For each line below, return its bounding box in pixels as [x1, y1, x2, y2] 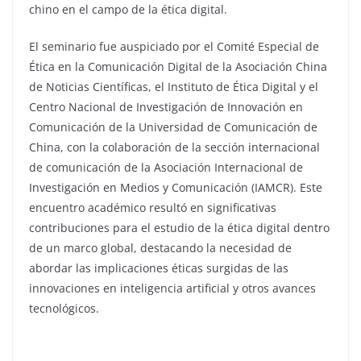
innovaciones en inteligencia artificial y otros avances [29, 280, 316, 296]
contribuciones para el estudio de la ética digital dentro [29, 219, 330, 235]
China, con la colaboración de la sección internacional [29, 139, 320, 155]
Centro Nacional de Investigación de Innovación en [29, 98, 303, 114]
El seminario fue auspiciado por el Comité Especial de [29, 38, 319, 54]
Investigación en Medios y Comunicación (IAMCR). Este [29, 179, 322, 195]
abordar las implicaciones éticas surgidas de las [29, 259, 288, 276]
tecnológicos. [29, 300, 99, 316]
